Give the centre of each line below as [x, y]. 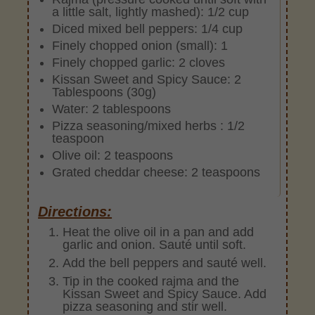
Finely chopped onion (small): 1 [140, 45]
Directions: [75, 212]
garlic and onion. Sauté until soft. [155, 244]
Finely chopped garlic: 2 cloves [139, 62]
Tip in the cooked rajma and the [151, 281]
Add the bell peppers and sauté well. [165, 263]
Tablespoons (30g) [104, 92]
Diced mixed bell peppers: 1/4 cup [148, 28]
